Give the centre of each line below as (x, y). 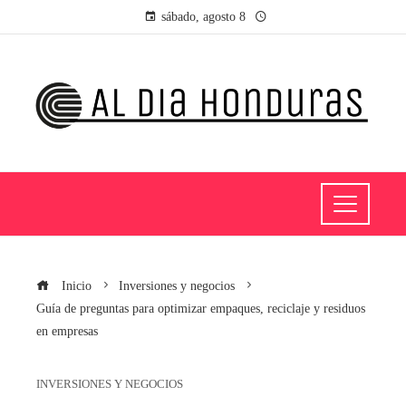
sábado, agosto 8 (203, 17)
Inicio (75, 285)
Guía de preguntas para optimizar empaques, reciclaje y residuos (201, 308)
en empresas (67, 330)
